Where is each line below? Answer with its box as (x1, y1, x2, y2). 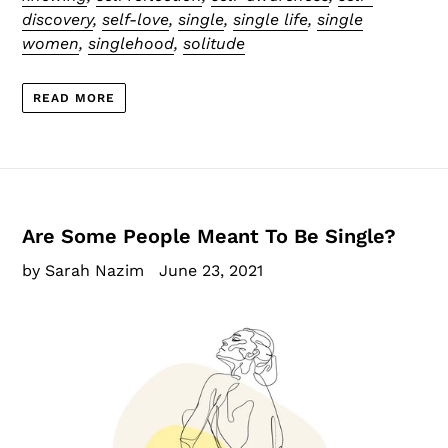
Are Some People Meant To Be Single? (22, 224, 396, 248)
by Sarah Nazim (22, 261, 144, 280)
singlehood (88, 33, 174, 53)
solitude (183, 33, 245, 53)
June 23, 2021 (159, 261, 263, 280)
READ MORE (33, 91, 115, 105)
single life (233, 9, 308, 29)
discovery (22, 9, 93, 29)
